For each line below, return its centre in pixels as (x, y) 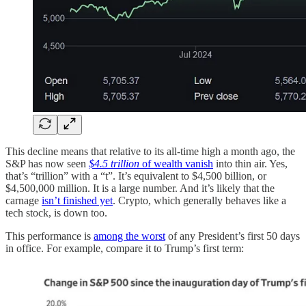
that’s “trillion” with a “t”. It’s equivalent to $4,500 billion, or (136, 176)
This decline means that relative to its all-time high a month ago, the (150, 152)
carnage (24, 201)
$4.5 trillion (114, 164)
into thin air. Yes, (250, 164)
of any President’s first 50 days (233, 236)
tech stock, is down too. (56, 213)
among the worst (129, 236)
